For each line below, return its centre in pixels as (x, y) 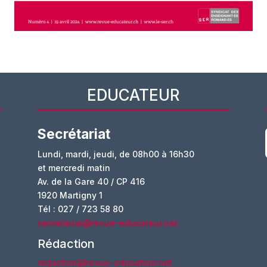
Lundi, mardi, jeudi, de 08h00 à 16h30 (116, 154)
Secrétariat (74, 134)
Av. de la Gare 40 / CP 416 (91, 182)
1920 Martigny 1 (70, 195)
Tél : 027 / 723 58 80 (80, 209)
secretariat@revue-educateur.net (107, 223)
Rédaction (66, 244)
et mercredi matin (74, 168)
